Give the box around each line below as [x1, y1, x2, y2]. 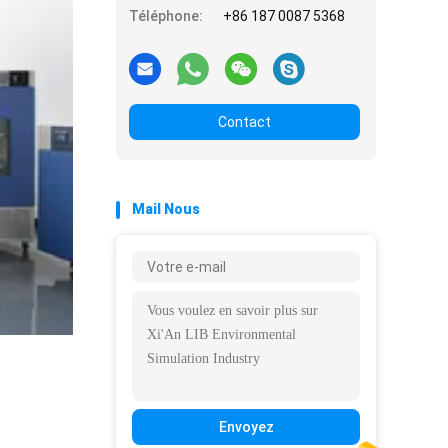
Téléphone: [129, 8, 203, 24]
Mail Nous [132, 201, 200, 217]
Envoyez [218, 419, 274, 435]
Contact [218, 114, 271, 130]
